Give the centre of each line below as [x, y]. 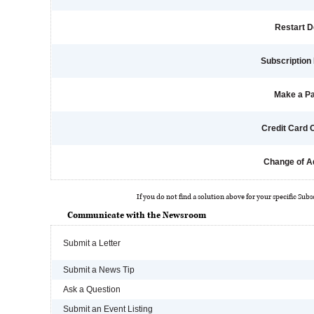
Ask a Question [92, 289]
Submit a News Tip [99, 270]
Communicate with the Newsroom [137, 215]
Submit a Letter [92, 243]
